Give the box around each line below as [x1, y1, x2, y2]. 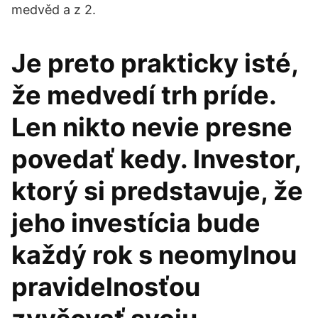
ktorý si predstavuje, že [11, 175, 303, 207]
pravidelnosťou [11, 271, 200, 302]
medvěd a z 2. [11, 2, 96, 17]
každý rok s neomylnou [11, 239, 297, 270]
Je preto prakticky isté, [11, 48, 298, 79]
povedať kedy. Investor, [11, 143, 301, 175]
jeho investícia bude [11, 207, 261, 238]
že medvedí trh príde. [11, 79, 276, 111]
